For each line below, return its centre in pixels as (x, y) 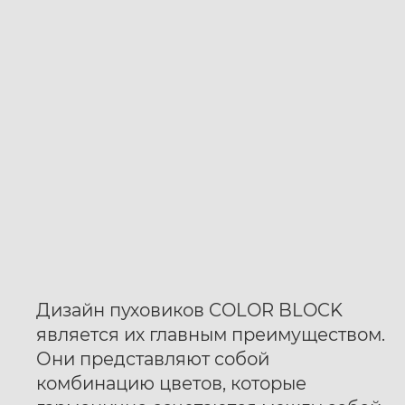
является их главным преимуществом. (211, 334)
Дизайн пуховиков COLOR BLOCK (189, 310)
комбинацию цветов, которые (171, 383)
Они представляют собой (153, 358)
